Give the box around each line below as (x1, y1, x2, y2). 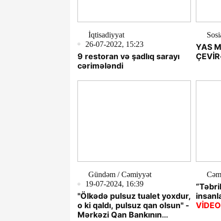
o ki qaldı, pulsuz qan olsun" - (77, 200, 189, 211)
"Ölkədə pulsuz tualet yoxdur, (77, 191, 191, 201)
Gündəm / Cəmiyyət (88, 170, 151, 179)
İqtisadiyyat (88, 30, 124, 39)
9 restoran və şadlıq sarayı (77, 51, 180, 61)
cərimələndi (77, 60, 123, 71)
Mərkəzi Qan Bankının (77, 210, 162, 220)
